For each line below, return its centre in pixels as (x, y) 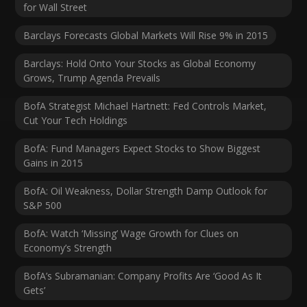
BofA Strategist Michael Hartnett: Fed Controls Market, (145, 106)
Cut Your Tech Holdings (76, 121)
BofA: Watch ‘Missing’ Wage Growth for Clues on (131, 234)
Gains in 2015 (53, 163)
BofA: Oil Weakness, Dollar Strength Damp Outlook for (146, 191)
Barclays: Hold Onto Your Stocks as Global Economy (140, 64)
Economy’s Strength (68, 248)
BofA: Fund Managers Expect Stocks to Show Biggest (142, 149)
